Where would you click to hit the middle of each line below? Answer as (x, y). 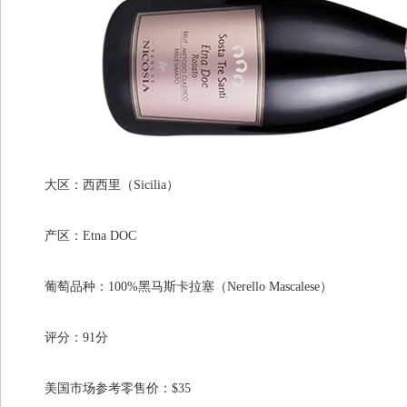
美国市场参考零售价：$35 (105, 388)
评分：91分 (64, 338)
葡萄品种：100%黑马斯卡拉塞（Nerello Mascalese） (176, 287)
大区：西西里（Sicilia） (99, 185)
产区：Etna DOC (78, 236)
